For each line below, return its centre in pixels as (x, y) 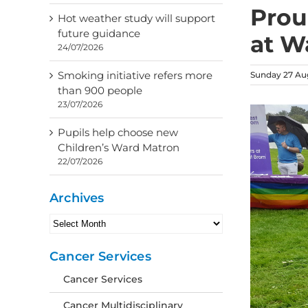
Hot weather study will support (136, 18)
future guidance (99, 33)
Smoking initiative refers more (135, 75)
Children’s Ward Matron (119, 147)
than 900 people (100, 90)
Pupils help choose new (118, 132)
